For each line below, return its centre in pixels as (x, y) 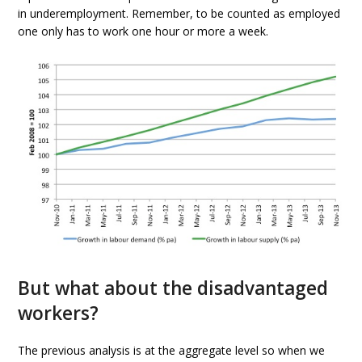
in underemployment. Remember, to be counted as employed (179, 14)
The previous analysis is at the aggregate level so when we (172, 350)
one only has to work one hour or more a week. (143, 32)
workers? (59, 313)
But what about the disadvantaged (173, 288)
